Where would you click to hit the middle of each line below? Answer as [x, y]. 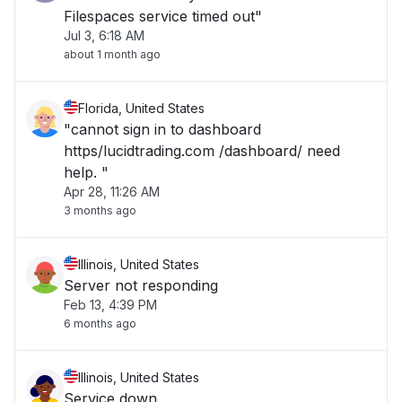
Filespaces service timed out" [163, 16]
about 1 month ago [112, 54]
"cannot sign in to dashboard [162, 129]
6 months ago [100, 323]
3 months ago [100, 210]
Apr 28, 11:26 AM [112, 192]
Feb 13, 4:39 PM [110, 305]
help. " [86, 172]
